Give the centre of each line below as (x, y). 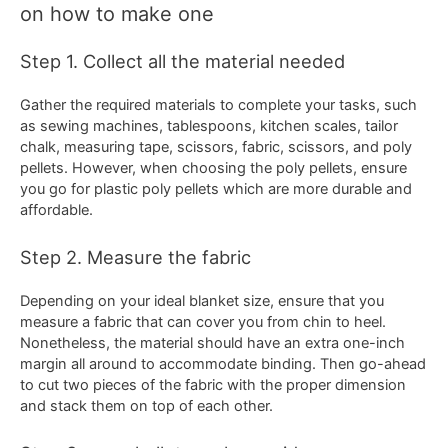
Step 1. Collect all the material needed (182, 60)
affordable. (56, 209)
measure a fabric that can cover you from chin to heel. (203, 321)
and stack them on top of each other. (146, 405)
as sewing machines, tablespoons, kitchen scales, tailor (209, 125)
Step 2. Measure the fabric (135, 256)
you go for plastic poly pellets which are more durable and (216, 188)
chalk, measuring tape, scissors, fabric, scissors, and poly (216, 146)
